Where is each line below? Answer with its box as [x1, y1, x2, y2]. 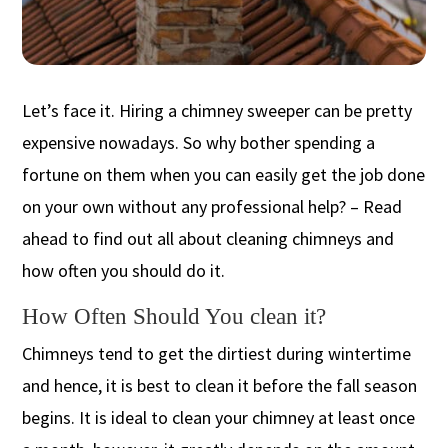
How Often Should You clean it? [22, 303, 327, 329]
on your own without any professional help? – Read [22, 194, 403, 218]
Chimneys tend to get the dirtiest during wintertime [22, 341, 412, 365]
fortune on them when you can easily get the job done [22, 162, 426, 186]
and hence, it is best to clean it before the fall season [22, 373, 418, 397]
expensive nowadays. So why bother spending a [22, 130, 376, 154]
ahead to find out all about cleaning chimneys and [22, 226, 395, 250]
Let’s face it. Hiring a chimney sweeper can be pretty [22, 98, 413, 122]
